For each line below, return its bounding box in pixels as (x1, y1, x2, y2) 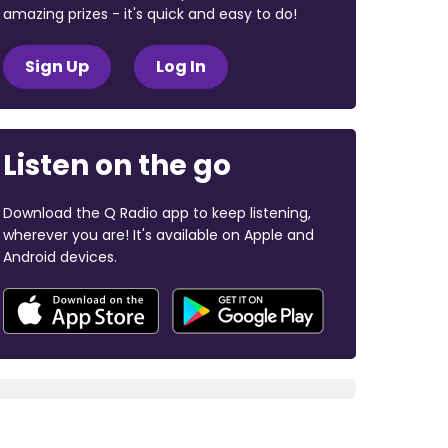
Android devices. (2, 246, 117, 267)
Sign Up (24, 54, 89, 78)
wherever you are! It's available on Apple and (2, 224, 314, 245)
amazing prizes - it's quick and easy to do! (2, 3, 297, 24)
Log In (155, 54, 206, 78)
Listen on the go (2, 145, 231, 185)
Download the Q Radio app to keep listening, (2, 202, 311, 223)
